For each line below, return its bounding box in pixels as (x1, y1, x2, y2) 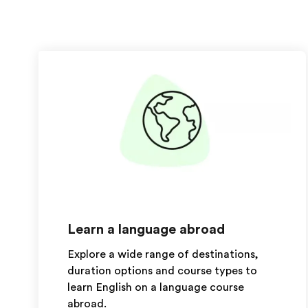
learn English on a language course (67, 281, 244, 294)
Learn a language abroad (67, 221, 225, 237)
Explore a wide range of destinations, (67, 248, 258, 261)
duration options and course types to (67, 265, 257, 277)
